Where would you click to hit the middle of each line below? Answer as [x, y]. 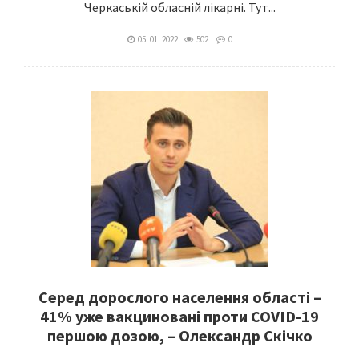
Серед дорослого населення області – [179, 297]
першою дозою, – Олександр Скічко [179, 335]
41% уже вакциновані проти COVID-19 [179, 316]
